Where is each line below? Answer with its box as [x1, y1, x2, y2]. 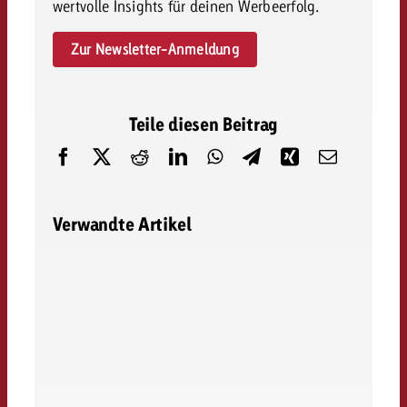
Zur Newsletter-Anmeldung [70, 40, 239, 59]
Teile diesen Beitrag [129, 112, 278, 136]
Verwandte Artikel [52, 212, 192, 236]
